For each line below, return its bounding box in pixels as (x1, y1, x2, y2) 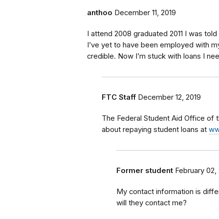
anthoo (87, 8, 112, 17)
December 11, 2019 (114, 8, 176, 17)
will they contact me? (116, 198, 187, 207)
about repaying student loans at (102, 125, 209, 134)
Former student (116, 166, 173, 175)
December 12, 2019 (138, 92, 201, 102)
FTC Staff (102, 92, 136, 102)
